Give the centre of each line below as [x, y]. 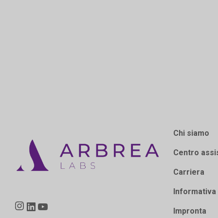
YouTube [71, 200]
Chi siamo [191, 133]
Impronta [190, 211]
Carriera [189, 172]
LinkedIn [59, 200]
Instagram [52, 200]
